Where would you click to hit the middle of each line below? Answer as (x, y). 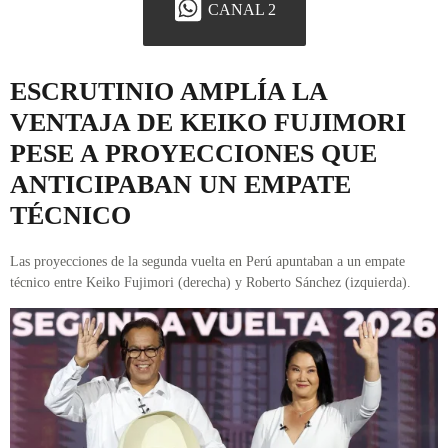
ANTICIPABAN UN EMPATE (180, 185)
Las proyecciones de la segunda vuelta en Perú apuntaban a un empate (207, 262)
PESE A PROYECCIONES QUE (193, 154)
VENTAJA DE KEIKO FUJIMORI (208, 123)
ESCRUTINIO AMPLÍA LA (168, 92)
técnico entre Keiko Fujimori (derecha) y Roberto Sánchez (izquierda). (210, 283)
